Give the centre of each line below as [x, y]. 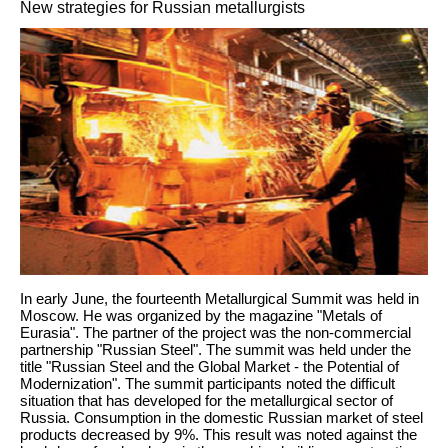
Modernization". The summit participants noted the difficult [207, 383]
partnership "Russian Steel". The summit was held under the [215, 349]
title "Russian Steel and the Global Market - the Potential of [209, 366]
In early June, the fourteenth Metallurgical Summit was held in [219, 298]
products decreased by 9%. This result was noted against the [218, 434]
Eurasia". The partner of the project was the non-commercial [215, 332]
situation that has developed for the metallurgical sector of [206, 400]
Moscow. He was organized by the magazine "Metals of [201, 315]
